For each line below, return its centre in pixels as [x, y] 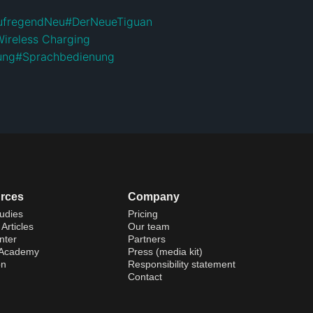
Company [154, 196]
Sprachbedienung [68, 56]
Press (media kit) [166, 251]
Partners [147, 239]
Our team [149, 226]
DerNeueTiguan [112, 21]
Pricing [143, 213]
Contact [145, 276]
